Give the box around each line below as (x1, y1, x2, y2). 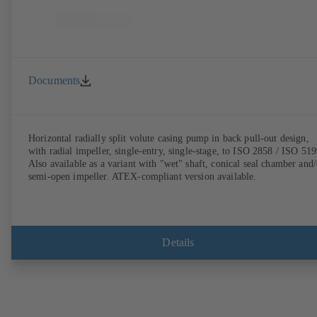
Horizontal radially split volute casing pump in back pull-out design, (28, 133, 309, 144)
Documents (28, 74, 81, 86)
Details (162, 236, 195, 248)
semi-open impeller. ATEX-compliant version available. (28, 171, 257, 183)
